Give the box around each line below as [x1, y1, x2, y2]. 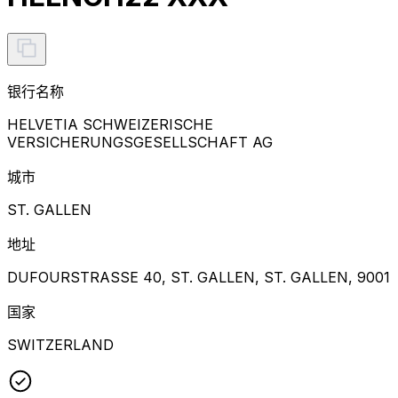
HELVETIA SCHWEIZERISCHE [7, 115, 213, 133]
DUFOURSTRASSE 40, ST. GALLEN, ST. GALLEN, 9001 [7, 267, 390, 286]
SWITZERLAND [7, 335, 114, 354]
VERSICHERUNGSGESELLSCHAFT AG [7, 132, 273, 151]
